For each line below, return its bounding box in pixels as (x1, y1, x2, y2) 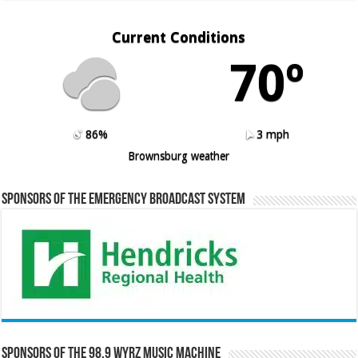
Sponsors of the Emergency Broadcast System (2, 192, 246, 209)
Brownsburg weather (128, 149, 230, 162)
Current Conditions (112, 28, 246, 46)
